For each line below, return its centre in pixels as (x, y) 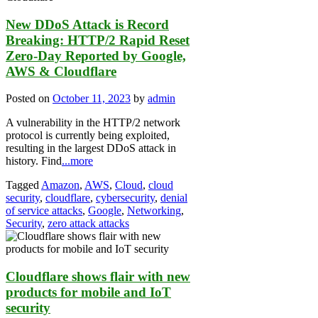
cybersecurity (125, 198)
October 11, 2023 (92, 99)
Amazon (60, 185)
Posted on (29, 99)
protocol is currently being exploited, (88, 136)
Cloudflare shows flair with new (98, 277)
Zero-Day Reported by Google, (96, 55)
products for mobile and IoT (88, 292)
